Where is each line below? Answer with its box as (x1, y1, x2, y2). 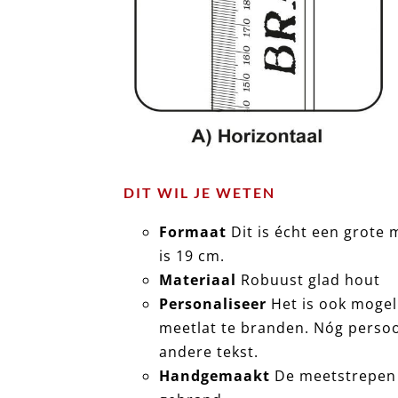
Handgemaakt (159, 365, 275, 386)
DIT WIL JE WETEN (123, 183, 276, 201)
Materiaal (159, 269, 237, 290)
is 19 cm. (159, 245, 226, 266)
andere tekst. (159, 341, 259, 362)
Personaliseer (159, 293, 272, 314)
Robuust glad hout (236, 269, 381, 290)
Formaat (159, 221, 227, 242)
